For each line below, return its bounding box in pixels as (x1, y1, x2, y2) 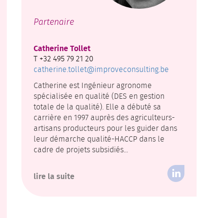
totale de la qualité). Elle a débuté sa (34, 101, 161, 112)
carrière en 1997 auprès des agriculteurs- (34, 111, 175, 123)
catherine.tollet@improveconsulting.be (34, 63, 169, 75)
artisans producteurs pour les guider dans (34, 122, 177, 134)
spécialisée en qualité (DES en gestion (34, 90, 164, 102)
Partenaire (34, 15, 74, 28)
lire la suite (34, 169, 74, 182)
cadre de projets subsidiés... (34, 144, 128, 155)
